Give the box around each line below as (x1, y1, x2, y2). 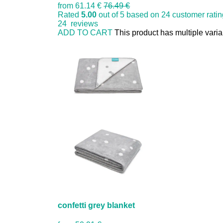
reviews (67, 19, 99, 28)
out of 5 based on (97, 10, 162, 19)
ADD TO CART (58, 28, 113, 37)
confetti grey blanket (58, 201, 135, 210)
